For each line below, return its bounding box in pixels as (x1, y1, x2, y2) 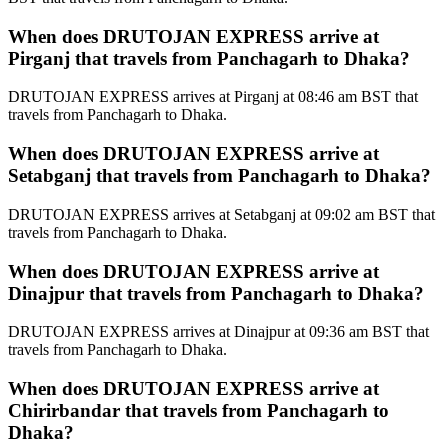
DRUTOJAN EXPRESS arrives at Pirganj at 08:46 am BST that (8, 88, 418, 106)
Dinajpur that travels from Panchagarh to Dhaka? (8, 282, 424, 304)
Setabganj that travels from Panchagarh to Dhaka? (8, 165, 431, 187)
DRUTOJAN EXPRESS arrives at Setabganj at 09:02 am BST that (8, 205, 435, 223)
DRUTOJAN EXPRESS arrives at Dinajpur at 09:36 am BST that (8, 323, 429, 341)
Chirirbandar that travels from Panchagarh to (8, 399, 389, 421)
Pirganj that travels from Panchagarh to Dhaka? (8, 47, 410, 69)
